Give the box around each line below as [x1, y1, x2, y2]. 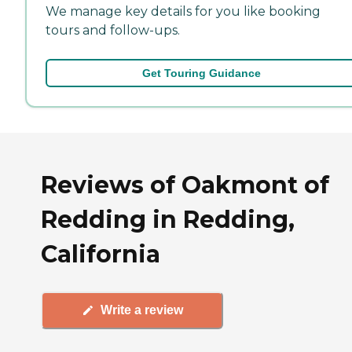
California [41, 239, 160, 269]
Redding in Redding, [41, 204, 295, 234]
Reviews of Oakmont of [41, 170, 329, 200]
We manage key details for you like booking [46, 3, 321, 19]
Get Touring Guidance [141, 66, 261, 79]
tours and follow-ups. [46, 22, 180, 38]
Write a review [100, 303, 183, 317]
